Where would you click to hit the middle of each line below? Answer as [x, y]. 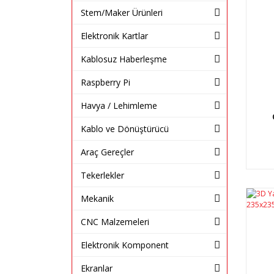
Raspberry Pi [106, 82]
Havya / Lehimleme [119, 105]
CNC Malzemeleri [115, 221]
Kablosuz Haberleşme [124, 59]
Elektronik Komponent [125, 245]
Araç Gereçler [107, 152]
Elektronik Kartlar [114, 35]
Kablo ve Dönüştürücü [125, 128]
